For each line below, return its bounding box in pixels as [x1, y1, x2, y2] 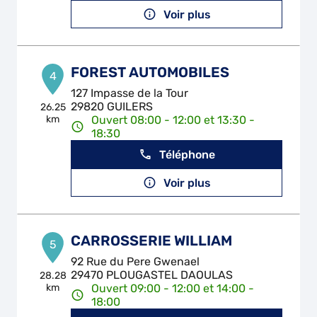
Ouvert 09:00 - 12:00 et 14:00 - [91, 282, 255, 295]
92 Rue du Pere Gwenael [71, 255, 200, 268]
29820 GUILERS [71, 100, 154, 113]
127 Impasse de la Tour [71, 86, 189, 100]
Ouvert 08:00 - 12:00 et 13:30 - [91, 113, 255, 127]
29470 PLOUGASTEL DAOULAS [71, 268, 234, 282]
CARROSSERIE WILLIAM [71, 232, 233, 249]
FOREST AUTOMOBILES [71, 64, 230, 81]
